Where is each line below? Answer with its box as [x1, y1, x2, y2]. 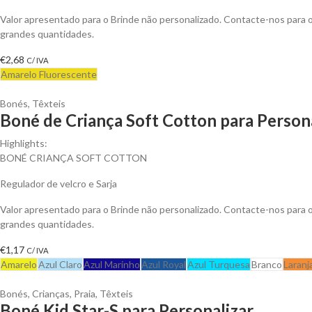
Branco [251, 258, 282, 270]
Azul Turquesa [187, 258, 250, 270]
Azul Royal [141, 258, 186, 270]
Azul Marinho [84, 258, 140, 270]
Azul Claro [38, 258, 82, 270]
